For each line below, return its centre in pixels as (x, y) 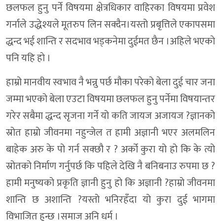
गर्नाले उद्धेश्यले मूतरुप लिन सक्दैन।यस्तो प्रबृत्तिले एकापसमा (110, 25)
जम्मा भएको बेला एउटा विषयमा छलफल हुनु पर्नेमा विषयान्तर (110, 99)
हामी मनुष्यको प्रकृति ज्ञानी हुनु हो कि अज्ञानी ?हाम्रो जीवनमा (110, 183)
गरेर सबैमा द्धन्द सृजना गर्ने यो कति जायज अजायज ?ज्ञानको (110, 116)
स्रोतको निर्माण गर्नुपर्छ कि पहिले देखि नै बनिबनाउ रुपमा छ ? (110, 166)
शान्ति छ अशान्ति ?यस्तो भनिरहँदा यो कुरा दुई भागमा (110, 200)
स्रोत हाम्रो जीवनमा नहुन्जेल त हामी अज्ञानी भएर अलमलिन (110, 133)
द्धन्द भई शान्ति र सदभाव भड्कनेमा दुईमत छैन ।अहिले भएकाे (110, 42)
